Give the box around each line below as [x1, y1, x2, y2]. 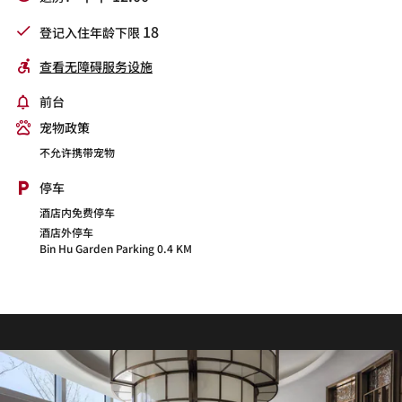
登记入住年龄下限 [39, 22, 143, 41]
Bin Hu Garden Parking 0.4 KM [39, 240, 192, 256]
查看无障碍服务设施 [39, 57, 153, 76]
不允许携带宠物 [39, 144, 115, 160]
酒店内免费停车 [39, 204, 115, 220]
